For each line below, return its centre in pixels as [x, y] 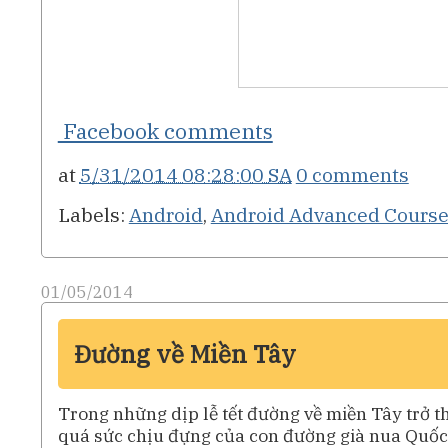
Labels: [93, 214]
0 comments [352, 175]
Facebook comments [165, 130]
